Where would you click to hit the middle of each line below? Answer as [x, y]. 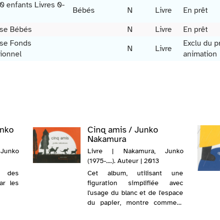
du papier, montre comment [135, 203]
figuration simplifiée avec [135, 183]
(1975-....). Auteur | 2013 [123, 161]
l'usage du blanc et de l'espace [135, 193]
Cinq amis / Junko [123, 130]
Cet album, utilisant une [135, 173]
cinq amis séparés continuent [135, 213]
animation [200, 54]
